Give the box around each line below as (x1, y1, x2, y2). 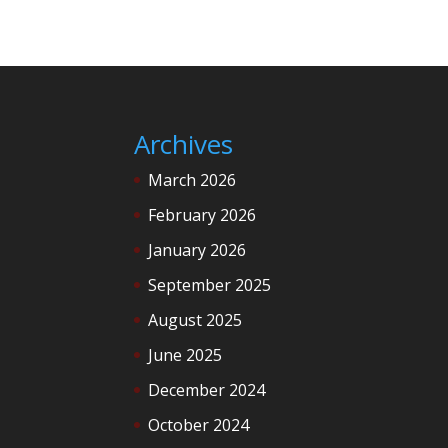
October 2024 (148, 413, 250, 436)
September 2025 (148, 273, 272, 296)
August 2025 (148, 308, 243, 331)
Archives (134, 125, 234, 162)
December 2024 (148, 378, 266, 401)
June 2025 (148, 343, 223, 366)
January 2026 (148, 238, 247, 261)
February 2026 (148, 203, 257, 226)
